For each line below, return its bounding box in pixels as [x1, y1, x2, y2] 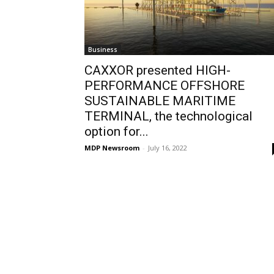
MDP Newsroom [84, 143, 139, 152]
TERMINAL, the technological [84, 109, 253, 124]
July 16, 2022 [148, 143, 187, 152]
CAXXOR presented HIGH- [84, 63, 231, 78]
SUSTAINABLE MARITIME [84, 94, 235, 108]
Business [88, 45, 117, 54]
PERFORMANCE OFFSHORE [84, 78, 245, 93]
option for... [84, 124, 149, 139]
